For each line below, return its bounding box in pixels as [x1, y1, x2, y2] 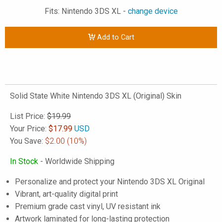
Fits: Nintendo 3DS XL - [44, 6, 128, 16]
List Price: [10, 111, 47, 121]
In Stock [10, 157, 38, 166]
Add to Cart [95, 33, 134, 42]
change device [127, 6, 178, 16]
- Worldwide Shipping [38, 157, 114, 166]
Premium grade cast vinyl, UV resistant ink [15, 202, 161, 211]
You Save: [10, 136, 45, 146]
